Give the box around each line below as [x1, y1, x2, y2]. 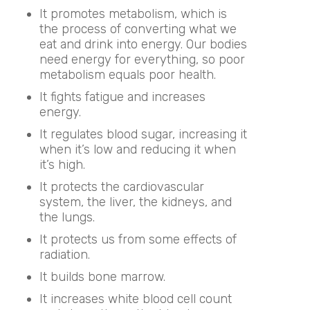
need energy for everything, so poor [39, 51, 245, 67]
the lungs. [39, 209, 95, 225]
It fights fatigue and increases [39, 89, 206, 104]
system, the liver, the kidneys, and [39, 194, 232, 210]
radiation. [39, 246, 90, 262]
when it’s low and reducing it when [39, 141, 236, 157]
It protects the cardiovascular [39, 179, 204, 194]
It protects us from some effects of [39, 231, 237, 247]
